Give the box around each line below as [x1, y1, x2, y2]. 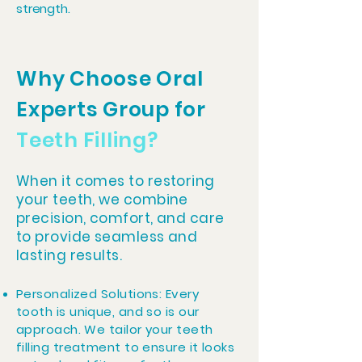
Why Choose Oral [16, 65, 204, 93]
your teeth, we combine [16, 190, 188, 209]
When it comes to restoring [16, 171, 215, 191]
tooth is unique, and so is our [16, 303, 200, 320]
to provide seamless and [16, 227, 198, 246]
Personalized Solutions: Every [16, 285, 200, 302]
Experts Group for [16, 95, 206, 124]
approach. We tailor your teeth [16, 321, 213, 338]
